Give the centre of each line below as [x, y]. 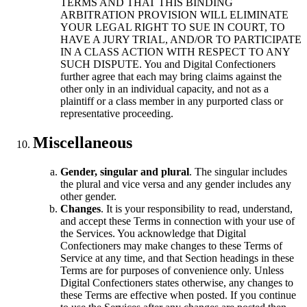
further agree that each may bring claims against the [171, 76]
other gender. [88, 196]
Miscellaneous [83, 142]
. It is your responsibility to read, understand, [197, 208]
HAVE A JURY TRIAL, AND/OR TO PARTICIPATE [181, 39]
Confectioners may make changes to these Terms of [171, 245]
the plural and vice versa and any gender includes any [176, 184]
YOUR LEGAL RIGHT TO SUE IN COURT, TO [173, 27]
